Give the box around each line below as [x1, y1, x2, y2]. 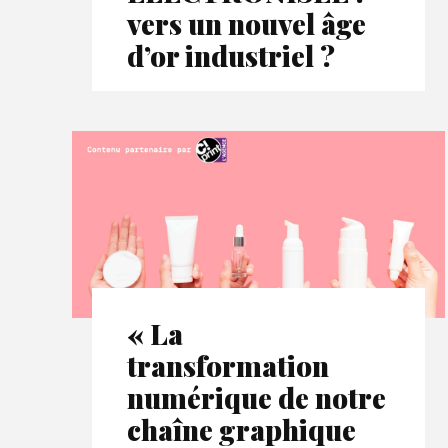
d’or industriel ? [127, 37, 335, 75]
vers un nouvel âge [127, 5, 366, 43]
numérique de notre [127, 378, 386, 416]
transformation [127, 346, 329, 384]
